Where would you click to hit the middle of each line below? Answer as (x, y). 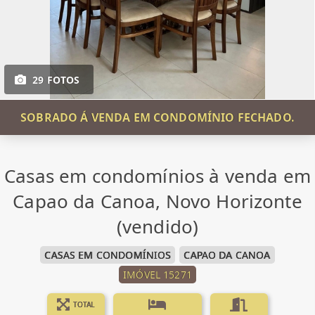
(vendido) (157, 226)
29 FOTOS (56, 80)
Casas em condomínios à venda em (157, 176)
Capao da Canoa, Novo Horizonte (157, 201)
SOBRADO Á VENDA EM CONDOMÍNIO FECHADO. (157, 117)
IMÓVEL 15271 (157, 275)
